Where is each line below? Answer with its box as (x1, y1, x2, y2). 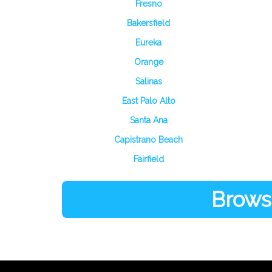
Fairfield (133, 154, 164, 164)
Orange (134, 57, 163, 67)
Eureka (135, 38, 161, 47)
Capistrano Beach (114, 135, 183, 144)
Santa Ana (129, 115, 168, 125)
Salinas (135, 76, 162, 86)
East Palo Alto (121, 96, 175, 106)
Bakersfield (127, 18, 170, 28)
